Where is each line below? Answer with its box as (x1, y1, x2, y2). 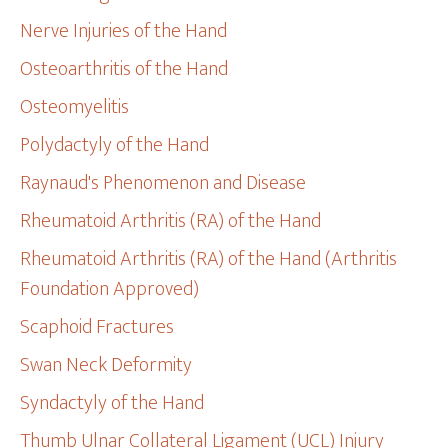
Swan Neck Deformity (20, 348, 193, 382)
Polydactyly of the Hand (20, 128, 210, 162)
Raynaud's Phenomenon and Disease (20, 166, 307, 200)
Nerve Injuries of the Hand (20, 14, 228, 48)
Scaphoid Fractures (20, 310, 175, 344)
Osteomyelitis (20, 90, 130, 124)
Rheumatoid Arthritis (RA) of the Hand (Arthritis (20, 242, 398, 276)
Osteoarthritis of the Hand (20, 52, 229, 86)
